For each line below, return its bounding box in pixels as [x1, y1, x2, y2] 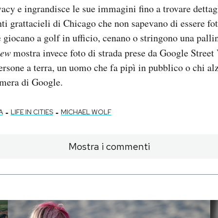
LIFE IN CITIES [11, 107, 53, 116]
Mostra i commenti [68, 140, 150, 153]
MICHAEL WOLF [61, 107, 111, 116]
